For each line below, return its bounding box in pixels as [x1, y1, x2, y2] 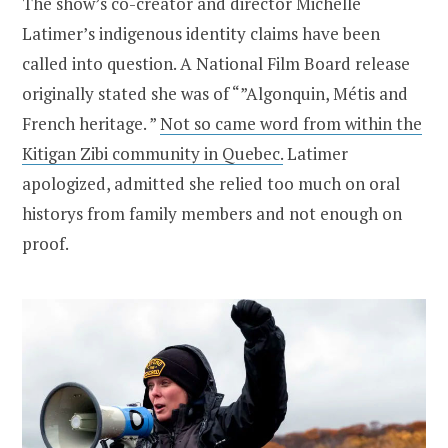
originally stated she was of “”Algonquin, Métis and [22, 82, 408, 106]
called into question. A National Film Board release [22, 52, 410, 76]
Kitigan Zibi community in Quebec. [22, 142, 283, 166]
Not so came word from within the [160, 112, 422, 136]
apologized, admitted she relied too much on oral [22, 172, 400, 196]
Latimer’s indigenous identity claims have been [22, 22, 380, 46]
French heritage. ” [22, 112, 160, 136]
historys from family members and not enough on [22, 202, 402, 226]
